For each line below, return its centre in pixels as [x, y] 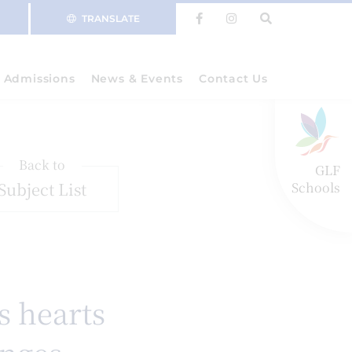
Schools [316, 187]
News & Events [137, 79]
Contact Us [233, 79]
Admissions [39, 79]
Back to [42, 165]
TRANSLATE [111, 18]
